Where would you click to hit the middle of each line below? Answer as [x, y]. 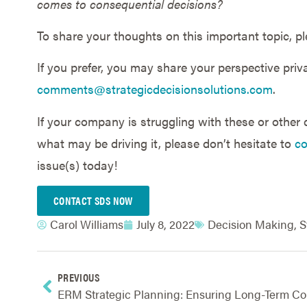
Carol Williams [86, 224]
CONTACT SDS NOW [93, 201]
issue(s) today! [77, 164]
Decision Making [250, 224]
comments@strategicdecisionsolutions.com [155, 89]
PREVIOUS [78, 278]
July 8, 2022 [165, 224]
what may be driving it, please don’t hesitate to [165, 143]
